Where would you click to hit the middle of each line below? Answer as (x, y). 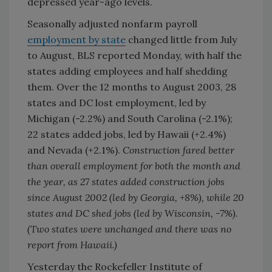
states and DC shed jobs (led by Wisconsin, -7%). (133, 213)
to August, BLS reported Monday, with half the (134, 55)
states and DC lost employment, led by (117, 103)
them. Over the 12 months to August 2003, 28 (132, 87)
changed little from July (181, 39)
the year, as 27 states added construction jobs (126, 182)
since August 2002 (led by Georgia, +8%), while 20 (136, 197)
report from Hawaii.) (72, 245)
